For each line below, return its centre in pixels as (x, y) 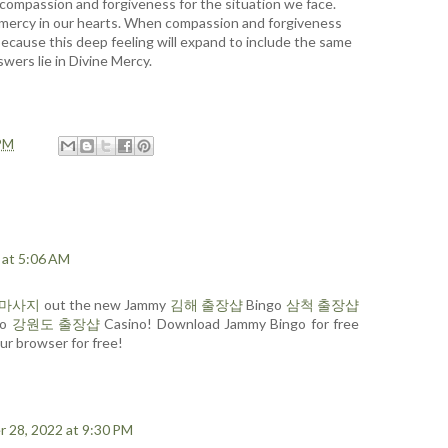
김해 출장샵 (206, 304)
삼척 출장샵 (322, 304)
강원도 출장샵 (56, 323)
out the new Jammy (105, 304)
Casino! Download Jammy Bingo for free (230, 323)
